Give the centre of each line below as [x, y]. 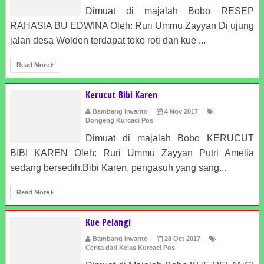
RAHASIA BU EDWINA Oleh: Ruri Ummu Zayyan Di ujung [132, 26]
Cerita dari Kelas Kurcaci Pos [130, 247]
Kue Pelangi [108, 222]
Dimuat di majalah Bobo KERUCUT [170, 138]
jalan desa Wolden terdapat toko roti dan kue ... [108, 40]
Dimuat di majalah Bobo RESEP [170, 11]
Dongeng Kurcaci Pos [119, 120]
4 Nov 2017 [181, 111]
